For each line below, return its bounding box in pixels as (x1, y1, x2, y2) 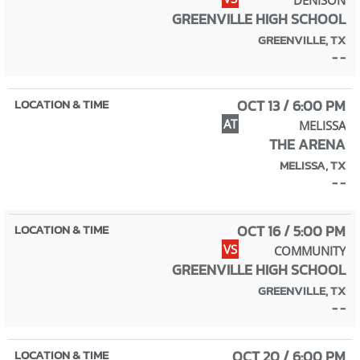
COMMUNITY (274, 242, 346, 259)
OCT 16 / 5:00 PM (237, 219, 346, 242)
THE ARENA (269, 133, 346, 155)
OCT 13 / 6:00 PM (237, 94, 346, 117)
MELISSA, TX (280, 155, 346, 174)
